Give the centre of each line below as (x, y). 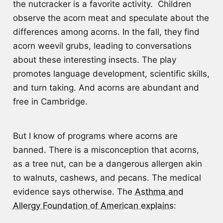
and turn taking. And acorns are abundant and (106, 88)
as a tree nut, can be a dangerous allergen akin (107, 164)
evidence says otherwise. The (74, 192)
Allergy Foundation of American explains (93, 206)
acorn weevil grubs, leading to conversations (102, 46)
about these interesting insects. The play (94, 60)
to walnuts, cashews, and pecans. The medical (107, 178)
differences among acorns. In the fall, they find (106, 32)
